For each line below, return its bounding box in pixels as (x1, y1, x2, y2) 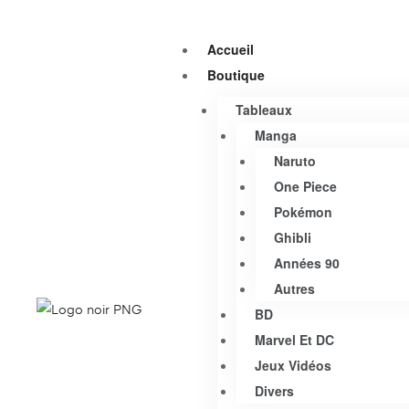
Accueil (206, 40, 254, 58)
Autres (273, 279, 315, 298)
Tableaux (235, 100, 292, 119)
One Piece (273, 177, 337, 195)
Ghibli (273, 228, 311, 246)
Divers (254, 382, 294, 400)
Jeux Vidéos (254, 356, 331, 374)
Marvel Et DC (254, 330, 334, 349)
